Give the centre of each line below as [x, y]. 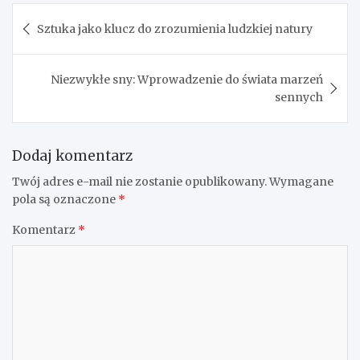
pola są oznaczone [65, 200]
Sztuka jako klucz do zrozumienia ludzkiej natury [175, 29]
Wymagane [301, 182]
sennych [299, 98]
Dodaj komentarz [72, 156]
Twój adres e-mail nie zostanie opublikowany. [139, 182]
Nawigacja [63, 16]
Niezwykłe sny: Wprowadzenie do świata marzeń [187, 80]
